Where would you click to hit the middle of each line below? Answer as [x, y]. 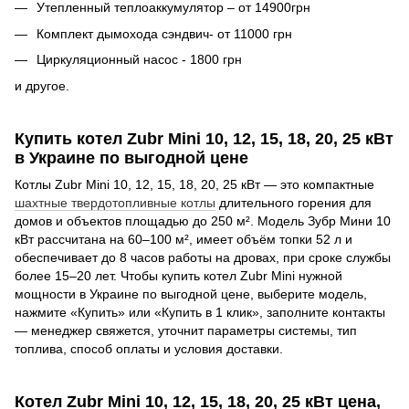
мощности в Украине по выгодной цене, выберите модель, [191, 294]
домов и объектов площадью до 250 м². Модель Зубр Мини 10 [203, 221]
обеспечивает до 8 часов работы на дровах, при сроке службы [203, 258]
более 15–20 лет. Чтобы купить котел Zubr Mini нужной [178, 276]
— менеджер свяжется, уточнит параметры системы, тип [186, 331]
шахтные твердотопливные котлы [115, 203]
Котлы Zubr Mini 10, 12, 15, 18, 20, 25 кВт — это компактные [194, 185]
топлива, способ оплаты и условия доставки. [149, 349]
